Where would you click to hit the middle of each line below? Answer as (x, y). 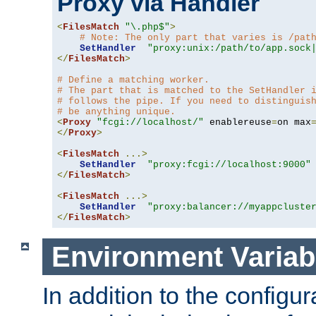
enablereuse (238, 122)
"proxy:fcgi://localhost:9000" (229, 164)
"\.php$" (147, 27)
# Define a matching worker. (133, 80)
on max (294, 122)
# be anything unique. (116, 111)
